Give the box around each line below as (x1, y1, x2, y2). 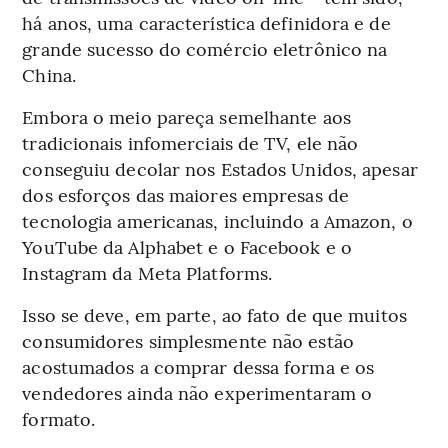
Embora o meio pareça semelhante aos (22, 104, 351, 130)
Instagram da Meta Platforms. (22, 260, 273, 286)
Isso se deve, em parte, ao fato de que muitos (22, 302, 407, 328)
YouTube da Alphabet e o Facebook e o (22, 234, 352, 260)
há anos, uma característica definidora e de (22, 10, 391, 36)
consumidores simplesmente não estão (22, 328, 354, 354)
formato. (22, 406, 96, 432)
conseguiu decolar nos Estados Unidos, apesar (22, 156, 418, 182)
